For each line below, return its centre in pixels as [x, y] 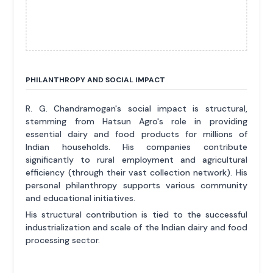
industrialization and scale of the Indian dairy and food [136, 227]
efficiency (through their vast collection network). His [136, 172]
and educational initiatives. [81, 198]
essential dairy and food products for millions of [136, 134]
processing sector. [63, 240]
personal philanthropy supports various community [136, 185]
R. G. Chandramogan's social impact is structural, [136, 108]
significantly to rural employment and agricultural [136, 159]
